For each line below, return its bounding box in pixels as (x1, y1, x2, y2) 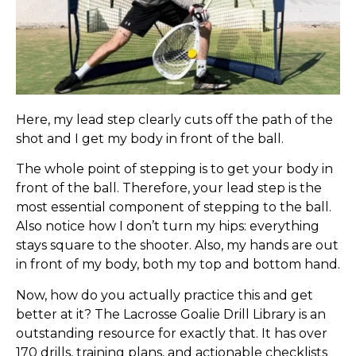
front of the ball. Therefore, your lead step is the (16, 180, 322, 196)
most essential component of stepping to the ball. (16, 199, 331, 215)
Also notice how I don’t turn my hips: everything (16, 219, 319, 234)
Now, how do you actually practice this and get (16, 287, 313, 303)
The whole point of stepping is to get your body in (16, 161, 333, 177)
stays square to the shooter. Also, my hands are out (16, 238, 339, 253)
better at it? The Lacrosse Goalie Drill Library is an (16, 306, 326, 322)
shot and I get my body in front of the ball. (16, 130, 284, 146)
